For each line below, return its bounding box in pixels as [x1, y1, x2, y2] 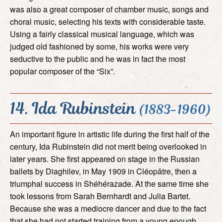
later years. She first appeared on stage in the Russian [10, 153, 200, 165]
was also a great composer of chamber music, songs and [10, 3, 209, 15]
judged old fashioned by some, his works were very [10, 40, 189, 52]
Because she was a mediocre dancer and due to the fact [10, 202, 206, 214]
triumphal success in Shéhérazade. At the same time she [10, 177, 209, 189]
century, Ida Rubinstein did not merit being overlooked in [10, 140, 207, 152]
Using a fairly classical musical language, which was [10, 28, 194, 40]
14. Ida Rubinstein [10, 96, 139, 120]
